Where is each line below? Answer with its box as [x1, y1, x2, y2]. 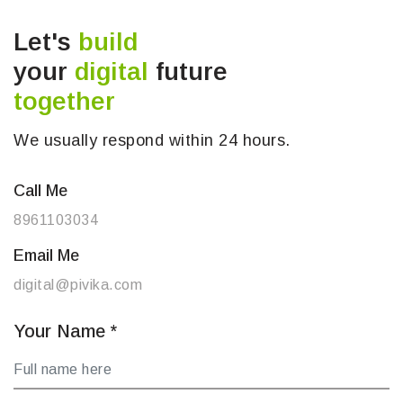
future [148, 58, 228, 85]
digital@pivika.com [13, 277, 142, 292]
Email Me [13, 246, 79, 264]
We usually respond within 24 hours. [13, 131, 291, 149]
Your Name [13, 321, 111, 341]
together [13, 87, 115, 115]
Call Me [13, 182, 67, 200]
